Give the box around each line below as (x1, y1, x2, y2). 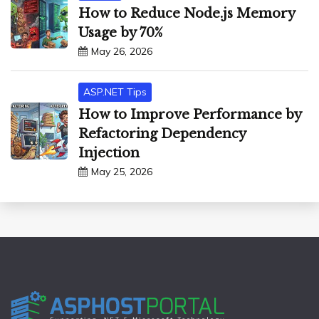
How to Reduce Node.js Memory (78, 5, 295, 21)
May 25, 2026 (91, 164, 152, 178)
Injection (78, 145, 140, 161)
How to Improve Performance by (78, 106, 301, 122)
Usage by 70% (78, 24, 162, 41)
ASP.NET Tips (83, 85, 147, 98)
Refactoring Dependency (78, 125, 246, 142)
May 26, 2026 (91, 44, 152, 58)
